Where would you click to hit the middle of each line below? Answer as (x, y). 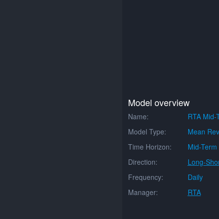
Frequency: (146, 177)
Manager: (143, 192)
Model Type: (147, 131)
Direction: (143, 162)
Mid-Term (202, 147)
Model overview (159, 102)
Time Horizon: (150, 147)
